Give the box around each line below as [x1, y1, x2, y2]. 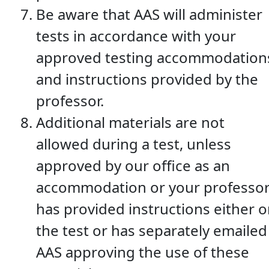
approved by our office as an [36, 155, 230, 175]
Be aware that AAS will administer [36, 4, 262, 24]
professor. [36, 90, 107, 110]
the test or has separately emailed [36, 220, 267, 240]
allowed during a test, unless [36, 133, 231, 154]
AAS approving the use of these [36, 241, 249, 262]
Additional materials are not [36, 112, 225, 132]
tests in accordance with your [36, 25, 236, 46]
